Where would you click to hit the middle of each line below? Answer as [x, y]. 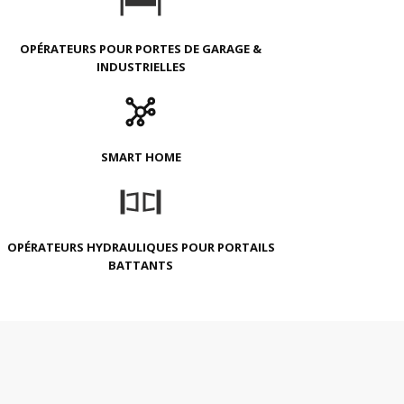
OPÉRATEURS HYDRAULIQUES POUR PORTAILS [141, 247]
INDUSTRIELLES [141, 67]
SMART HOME [141, 157]
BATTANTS [141, 265]
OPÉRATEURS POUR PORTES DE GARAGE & [141, 49]
